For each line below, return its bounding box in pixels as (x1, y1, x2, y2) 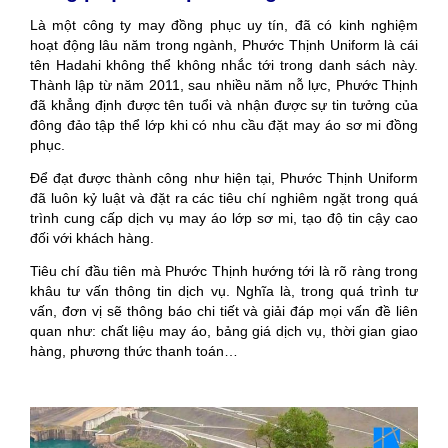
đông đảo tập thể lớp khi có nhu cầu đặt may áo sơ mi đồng (30, 116, 418, 133)
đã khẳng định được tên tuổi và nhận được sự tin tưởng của (30, 96, 418, 113)
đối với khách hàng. (30, 229, 154, 246)
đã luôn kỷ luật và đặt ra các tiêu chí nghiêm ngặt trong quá (30, 189, 418, 206)
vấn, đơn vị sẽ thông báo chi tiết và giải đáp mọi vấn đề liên (30, 302, 418, 319)
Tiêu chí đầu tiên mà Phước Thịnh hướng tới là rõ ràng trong (30, 262, 418, 279)
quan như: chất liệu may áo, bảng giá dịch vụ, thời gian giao (30, 322, 418, 339)
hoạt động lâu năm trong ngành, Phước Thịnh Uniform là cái (30, 36, 418, 53)
